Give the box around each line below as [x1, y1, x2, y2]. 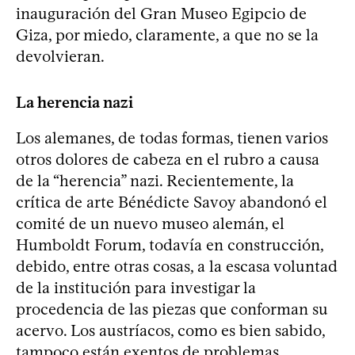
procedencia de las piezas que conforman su [16, 299, 328, 319]
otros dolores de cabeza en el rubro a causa [16, 149, 319, 169]
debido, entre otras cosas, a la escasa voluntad [16, 256, 338, 276]
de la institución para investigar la [16, 277, 256, 297]
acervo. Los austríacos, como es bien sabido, [16, 320, 325, 340]
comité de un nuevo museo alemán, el [16, 213, 284, 233]
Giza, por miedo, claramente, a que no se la [16, 25, 319, 44]
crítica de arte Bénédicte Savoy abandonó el [16, 192, 327, 212]
